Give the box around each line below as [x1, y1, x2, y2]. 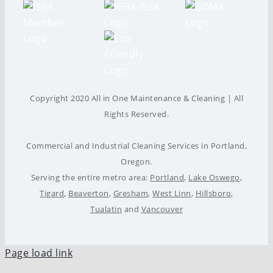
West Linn [152, 188, 191, 199]
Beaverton [68, 188, 109, 199]
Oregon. [121, 156, 152, 167]
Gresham [113, 188, 149, 199]
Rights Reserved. [104, 108, 169, 119]
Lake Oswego [188, 172, 240, 183]
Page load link [5, 246, 73, 260]
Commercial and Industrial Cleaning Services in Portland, [26, 140, 247, 151]
